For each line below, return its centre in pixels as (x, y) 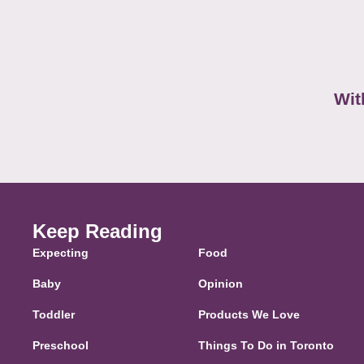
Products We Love (249, 315)
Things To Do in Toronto (266, 346)
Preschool (61, 346)
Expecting (61, 253)
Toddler (54, 315)
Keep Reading (97, 232)
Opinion (220, 284)
